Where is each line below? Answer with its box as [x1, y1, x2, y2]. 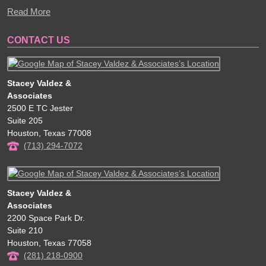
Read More [7, 6, 50, 17]
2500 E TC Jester [7, 103, 73, 113]
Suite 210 [7, 225, 43, 235]
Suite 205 [7, 115, 43, 125]
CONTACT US [7, 34, 70, 45]
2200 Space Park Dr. [7, 213, 85, 223]
